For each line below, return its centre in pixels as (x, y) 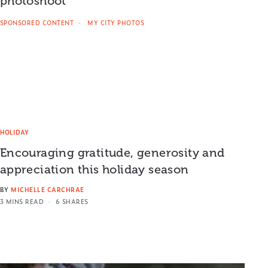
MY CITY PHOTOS (115, 23)
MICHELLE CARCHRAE (48, 189)
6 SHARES (72, 201)
